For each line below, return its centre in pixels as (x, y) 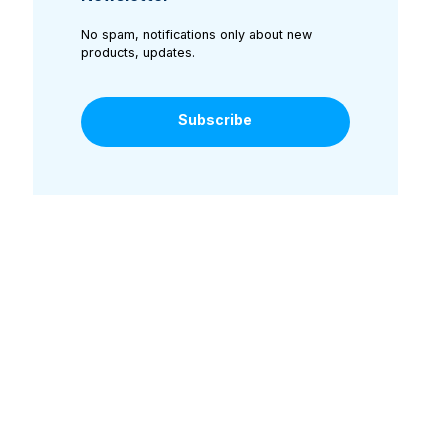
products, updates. (137, 53)
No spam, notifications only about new (196, 35)
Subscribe (215, 119)
